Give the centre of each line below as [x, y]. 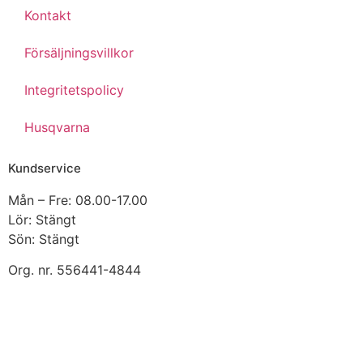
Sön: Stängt [44, 239]
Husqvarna [57, 127]
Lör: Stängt [42, 219]
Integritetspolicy [74, 90]
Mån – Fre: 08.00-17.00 [78, 200]
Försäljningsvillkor [79, 52]
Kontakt [48, 15]
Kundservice [45, 168]
